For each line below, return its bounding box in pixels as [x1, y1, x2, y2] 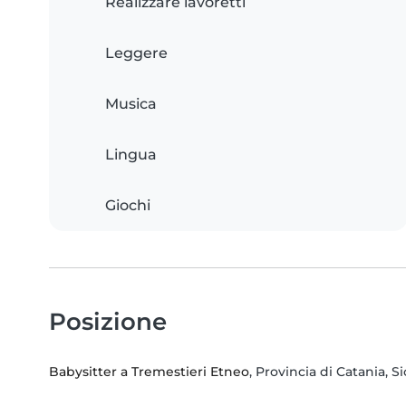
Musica [105, 95, 157, 113]
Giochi [105, 197, 150, 215]
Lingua [105, 146, 157, 164]
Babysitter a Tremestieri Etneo [49, 363, 249, 381]
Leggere [105, 44, 168, 63]
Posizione [49, 307, 167, 336]
